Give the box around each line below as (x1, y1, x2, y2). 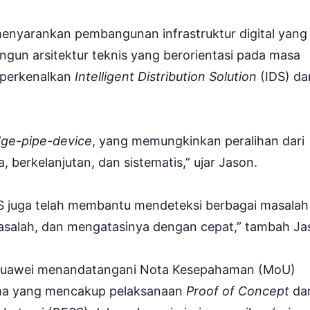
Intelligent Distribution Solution (71, 69, 257, 84)
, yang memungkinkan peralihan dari (92, 133, 304, 148)
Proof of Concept (186, 283, 289, 298)
